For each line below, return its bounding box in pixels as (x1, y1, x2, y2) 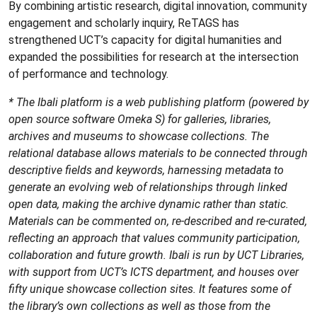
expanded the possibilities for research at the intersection (8, 50, 299, 64)
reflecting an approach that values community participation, (8, 231, 300, 245)
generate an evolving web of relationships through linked (8, 180, 287, 194)
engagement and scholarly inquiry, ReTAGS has (8, 16, 239, 30)
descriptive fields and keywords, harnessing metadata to (8, 163, 284, 177)
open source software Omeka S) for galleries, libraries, (8, 112, 271, 126)
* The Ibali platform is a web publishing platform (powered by (8, 95, 309, 109)
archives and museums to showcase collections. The (8, 129, 269, 143)
